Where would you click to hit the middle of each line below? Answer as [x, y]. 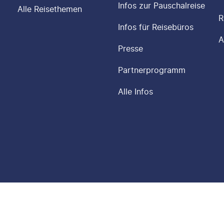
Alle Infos [135, 91]
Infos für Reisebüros [155, 27]
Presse [130, 48]
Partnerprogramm [151, 70]
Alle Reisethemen [49, 9]
